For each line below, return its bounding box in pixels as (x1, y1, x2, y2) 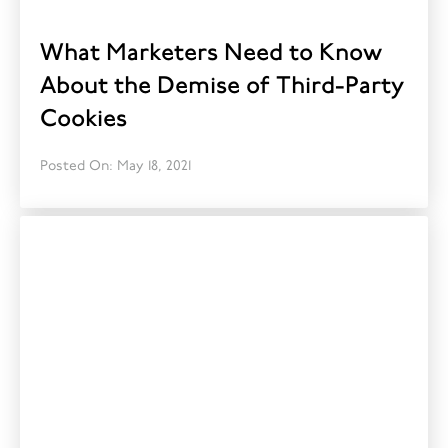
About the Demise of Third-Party (40, 74, 404, 99)
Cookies (40, 107, 127, 132)
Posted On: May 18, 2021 (40, 159, 191, 174)
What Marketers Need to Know (40, 41, 382, 66)
